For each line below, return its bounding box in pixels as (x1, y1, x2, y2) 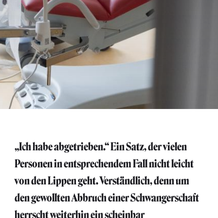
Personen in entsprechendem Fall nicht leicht (15, 157, 194, 170)
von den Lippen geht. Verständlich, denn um (15, 174, 189, 187)
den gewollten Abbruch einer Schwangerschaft (15, 191, 199, 204)
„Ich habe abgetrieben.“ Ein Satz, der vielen (15, 140, 187, 153)
